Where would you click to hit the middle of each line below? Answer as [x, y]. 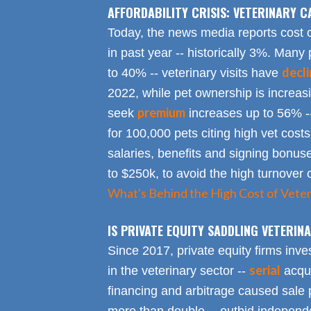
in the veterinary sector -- [178, 271]
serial [264, 270]
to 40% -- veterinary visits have [194, 73]
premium [161, 113]
